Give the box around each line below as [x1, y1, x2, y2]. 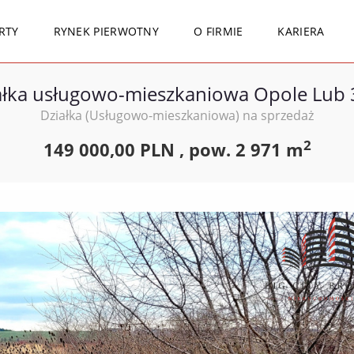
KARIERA [277, 24, 325, 39]
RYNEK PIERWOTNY [53, 24, 160, 39]
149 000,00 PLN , [43, 137, 189, 161]
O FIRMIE [194, 24, 243, 39]
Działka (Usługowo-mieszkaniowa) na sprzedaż [40, 107, 314, 124]
